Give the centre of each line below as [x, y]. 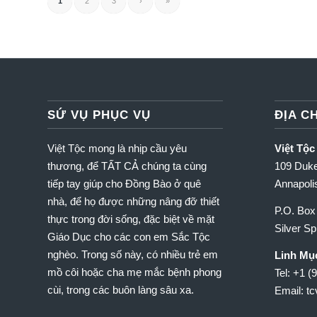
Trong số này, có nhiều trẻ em [150, 255]
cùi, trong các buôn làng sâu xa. [121, 290]
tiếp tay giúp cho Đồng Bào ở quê [124, 184]
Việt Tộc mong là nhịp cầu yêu [117, 149]
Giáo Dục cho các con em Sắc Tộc [129, 237]
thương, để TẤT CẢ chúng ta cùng [127, 166]
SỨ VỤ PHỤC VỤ [99, 115]
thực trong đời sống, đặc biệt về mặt [131, 219]
